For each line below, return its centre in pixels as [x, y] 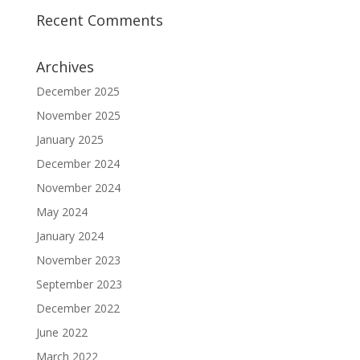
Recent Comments [99, 20]
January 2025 [70, 139]
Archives [65, 66]
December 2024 [78, 163]
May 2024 [61, 211]
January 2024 [70, 235]
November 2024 [78, 187]
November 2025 [78, 115]
